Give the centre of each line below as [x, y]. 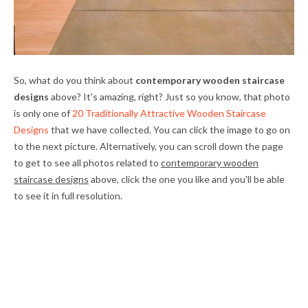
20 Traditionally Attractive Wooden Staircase [169, 113]
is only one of [43, 113]
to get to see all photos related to [87, 162]
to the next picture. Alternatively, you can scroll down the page [148, 146]
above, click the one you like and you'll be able [187, 179]
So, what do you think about [75, 80]
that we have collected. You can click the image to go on [169, 129]
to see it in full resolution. [68, 195]
